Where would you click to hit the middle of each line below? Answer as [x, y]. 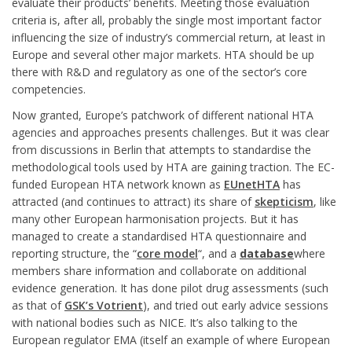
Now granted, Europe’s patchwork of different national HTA [163, 115]
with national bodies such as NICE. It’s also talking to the [155, 323]
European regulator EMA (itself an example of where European [171, 340]
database [267, 253]
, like [325, 202]
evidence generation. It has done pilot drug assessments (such [170, 288]
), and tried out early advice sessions [236, 305]
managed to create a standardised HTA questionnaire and [159, 236]
